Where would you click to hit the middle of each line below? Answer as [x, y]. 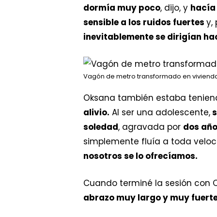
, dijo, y [175, 8]
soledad [101, 127]
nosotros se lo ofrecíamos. [142, 156]
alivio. [96, 113]
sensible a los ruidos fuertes [145, 22]
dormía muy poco [122, 8]
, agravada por [151, 127]
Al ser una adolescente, [160, 113]
